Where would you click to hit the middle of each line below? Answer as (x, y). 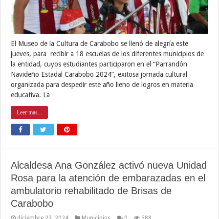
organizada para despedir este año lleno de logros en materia (102, 84)
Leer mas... (30, 112)
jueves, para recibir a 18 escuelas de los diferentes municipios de (108, 54)
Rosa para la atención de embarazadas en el (108, 178)
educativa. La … (35, 95)
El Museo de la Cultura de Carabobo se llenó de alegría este (100, 43)
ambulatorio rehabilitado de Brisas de (91, 190)
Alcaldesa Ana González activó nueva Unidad (109, 165)
